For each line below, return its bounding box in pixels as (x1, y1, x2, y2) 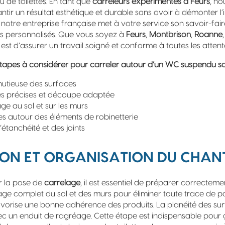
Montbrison (149, 31, 191, 39)
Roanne (194, 31, 222, 39)
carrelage (44, 179, 80, 187)
